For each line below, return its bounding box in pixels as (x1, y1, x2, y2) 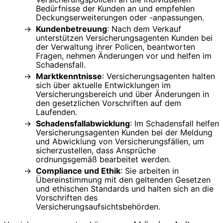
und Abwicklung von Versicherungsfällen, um (36, 136, 204, 147)
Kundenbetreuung (36, 24, 107, 34)
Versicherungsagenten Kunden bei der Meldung (36, 127, 213, 138)
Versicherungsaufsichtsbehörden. (36, 202, 160, 212)
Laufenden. (36, 107, 77, 117)
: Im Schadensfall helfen (130, 118, 219, 129)
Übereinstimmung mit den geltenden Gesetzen (36, 175, 211, 185)
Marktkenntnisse (36, 71, 102, 82)
